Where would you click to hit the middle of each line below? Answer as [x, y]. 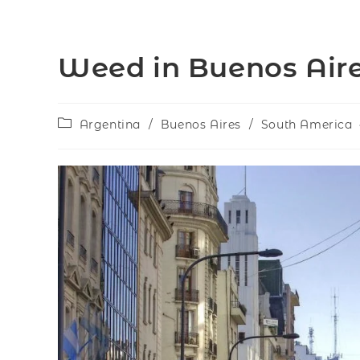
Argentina [110, 125]
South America [307, 125]
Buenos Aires [201, 125]
